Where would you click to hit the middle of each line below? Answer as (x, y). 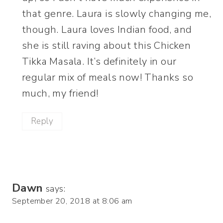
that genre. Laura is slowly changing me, (116, 13)
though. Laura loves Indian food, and (107, 29)
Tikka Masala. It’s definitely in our (99, 61)
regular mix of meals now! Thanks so (108, 77)
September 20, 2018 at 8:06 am (72, 201)
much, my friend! (60, 93)
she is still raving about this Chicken (107, 45)
